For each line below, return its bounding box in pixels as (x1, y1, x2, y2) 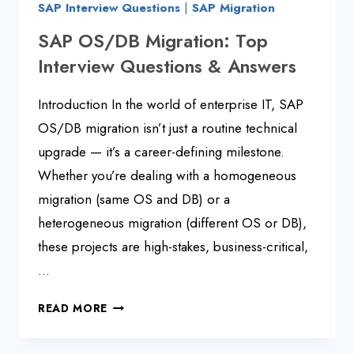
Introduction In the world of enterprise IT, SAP (38, 95, 303, 115)
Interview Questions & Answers (38, 53, 296, 81)
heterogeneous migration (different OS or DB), (38, 213, 307, 233)
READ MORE (38, 300, 108, 317)
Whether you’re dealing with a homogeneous (38, 166, 296, 186)
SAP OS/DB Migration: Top (38, 28, 268, 55)
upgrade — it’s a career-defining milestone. (38, 142, 284, 162)
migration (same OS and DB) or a (38, 190, 230, 209)
